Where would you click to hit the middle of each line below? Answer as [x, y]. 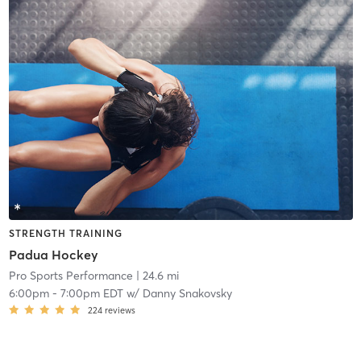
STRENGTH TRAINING [65, 234]
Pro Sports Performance [71, 275]
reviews [120, 310]
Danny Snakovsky [187, 293]
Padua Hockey [53, 254]
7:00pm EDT [91, 293]
